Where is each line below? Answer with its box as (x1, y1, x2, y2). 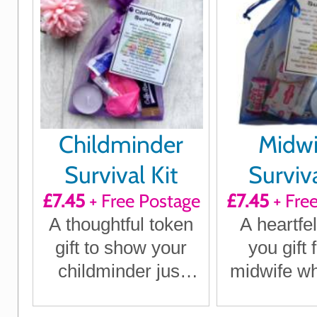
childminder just (57, 260, 185, 282)
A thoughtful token (49, 214, 193, 236)
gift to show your (55, 237, 187, 259)
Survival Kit (64, 160, 178, 190)
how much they (60, 284, 182, 306)
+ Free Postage (84, 190, 200, 213)
